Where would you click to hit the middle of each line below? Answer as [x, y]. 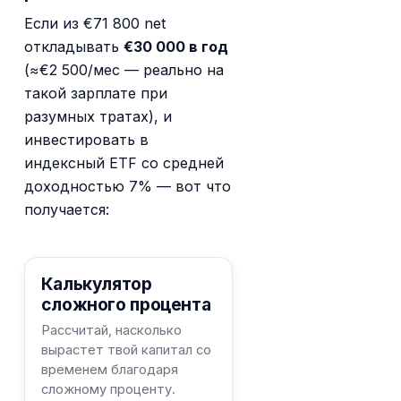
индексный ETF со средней [124, 163]
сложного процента [126, 304]
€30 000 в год [176, 47]
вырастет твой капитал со [126, 350]
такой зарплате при [96, 94]
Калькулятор [96, 283]
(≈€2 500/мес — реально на [124, 70]
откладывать [74, 47]
